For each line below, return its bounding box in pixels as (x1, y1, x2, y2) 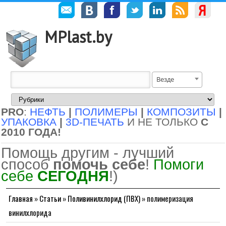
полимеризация (147, 193, 193, 204)
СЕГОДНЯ (37, 167, 109, 184)
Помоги (153, 156, 204, 173)
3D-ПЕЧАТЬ (66, 116, 124, 128)
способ (1, 156, 53, 173)
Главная (9, 193, 33, 204)
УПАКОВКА (1, 116, 56, 128)
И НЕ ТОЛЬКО (124, 116, 201, 128)
